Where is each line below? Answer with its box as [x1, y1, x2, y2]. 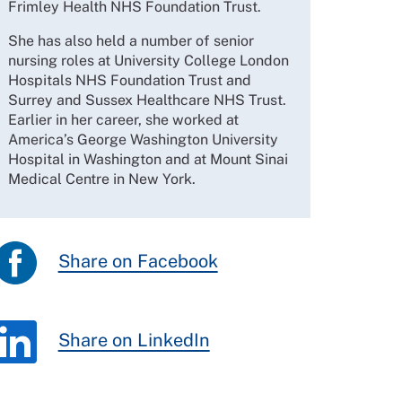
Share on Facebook [57, 250, 218, 273]
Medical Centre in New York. [7, 170, 196, 188]
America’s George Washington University [7, 131, 278, 149]
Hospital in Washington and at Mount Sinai [7, 151, 288, 169]
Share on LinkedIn [57, 329, 210, 352]
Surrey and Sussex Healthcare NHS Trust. [7, 92, 286, 109]
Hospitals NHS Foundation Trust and [7, 72, 251, 90]
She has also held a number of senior [7, 32, 254, 50]
